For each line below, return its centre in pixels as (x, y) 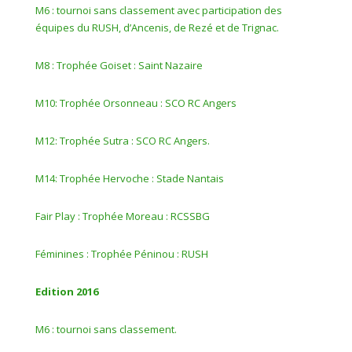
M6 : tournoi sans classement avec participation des (158, 10)
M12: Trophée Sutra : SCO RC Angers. (122, 141)
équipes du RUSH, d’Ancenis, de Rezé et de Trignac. (157, 27)
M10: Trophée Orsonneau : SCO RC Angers (136, 103)
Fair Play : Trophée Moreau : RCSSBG (122, 216)
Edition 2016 (66, 291)
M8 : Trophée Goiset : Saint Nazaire (119, 65)
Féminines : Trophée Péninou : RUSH (121, 254)
